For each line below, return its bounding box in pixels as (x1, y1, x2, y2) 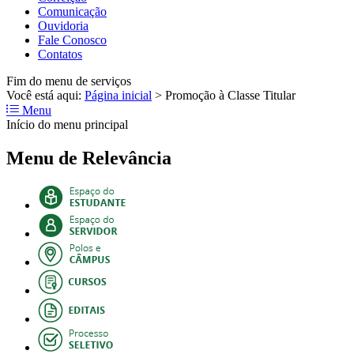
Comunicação (38, 4, 107, 18)
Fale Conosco (38, 32, 107, 47)
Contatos (38, 47, 82, 61)
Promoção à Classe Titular (165, 88, 296, 102)
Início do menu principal (6, 117, 128, 131)
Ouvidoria (38, 18, 88, 32)
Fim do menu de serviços (6, 73, 131, 88)
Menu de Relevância (6, 147, 171, 168)
